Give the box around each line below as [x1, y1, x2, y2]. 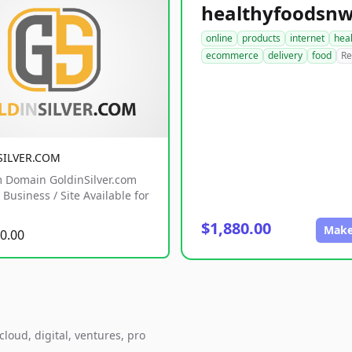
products [242, 31, 280, 45]
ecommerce [206, 49, 258, 62]
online [206, 31, 233, 45]
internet [290, 31, 324, 45]
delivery [268, 49, 302, 62]
